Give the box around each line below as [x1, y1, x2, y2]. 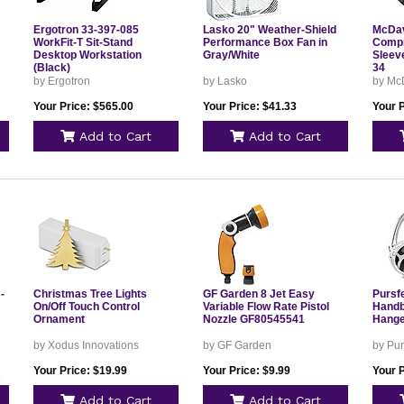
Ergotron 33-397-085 [32, 23, 139, 36]
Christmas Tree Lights [32, 288, 147, 300]
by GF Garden [202, 339, 271, 352]
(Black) [32, 61, 70, 74]
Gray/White [202, 49, 260, 61]
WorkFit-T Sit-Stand [32, 36, 133, 49]
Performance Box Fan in [202, 36, 327, 49]
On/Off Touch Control [32, 300, 140, 313]
